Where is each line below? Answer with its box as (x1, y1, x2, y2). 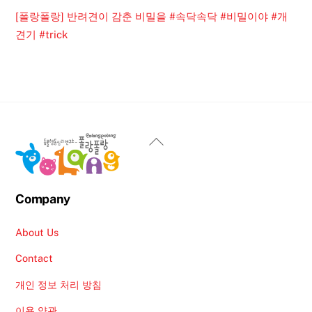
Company (15, 191, 70, 206)
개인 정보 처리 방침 (15, 278, 102, 290)
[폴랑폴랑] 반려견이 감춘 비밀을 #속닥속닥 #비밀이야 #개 (15, 10, 288, 23)
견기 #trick (15, 29, 69, 41)
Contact (15, 252, 54, 265)
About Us (15, 226, 59, 238)
